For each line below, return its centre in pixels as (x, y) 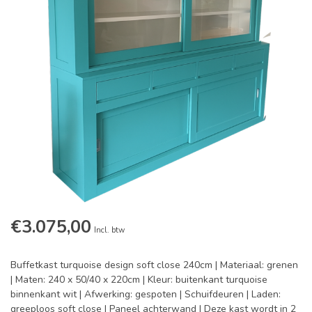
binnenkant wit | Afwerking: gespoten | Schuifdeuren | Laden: (146, 295)
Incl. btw (109, 231)
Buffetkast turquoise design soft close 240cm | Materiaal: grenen (154, 265)
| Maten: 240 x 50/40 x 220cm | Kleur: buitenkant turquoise (139, 280)
